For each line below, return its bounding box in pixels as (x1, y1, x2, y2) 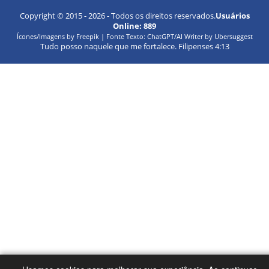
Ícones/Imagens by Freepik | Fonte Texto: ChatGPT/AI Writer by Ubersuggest (16, 32, 253, 41)
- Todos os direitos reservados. (104, 10, 216, 21)
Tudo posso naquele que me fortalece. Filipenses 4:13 (40, 41, 229, 52)
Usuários (215, 10, 250, 21)
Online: (113, 20, 144, 31)
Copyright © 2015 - (19, 10, 88, 21)
